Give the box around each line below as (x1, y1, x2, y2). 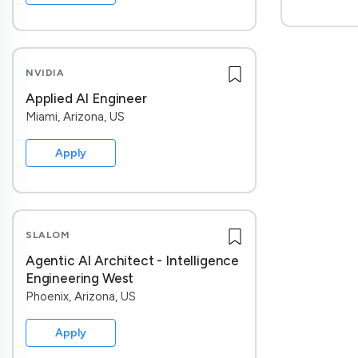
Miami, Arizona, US (26, 109, 125, 124)
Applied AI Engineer (26, 90, 147, 106)
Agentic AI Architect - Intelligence (26, 253, 240, 268)
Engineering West (26, 270, 134, 286)
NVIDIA (26, 67, 64, 78)
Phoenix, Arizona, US (26, 289, 136, 304)
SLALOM (26, 229, 70, 241)
